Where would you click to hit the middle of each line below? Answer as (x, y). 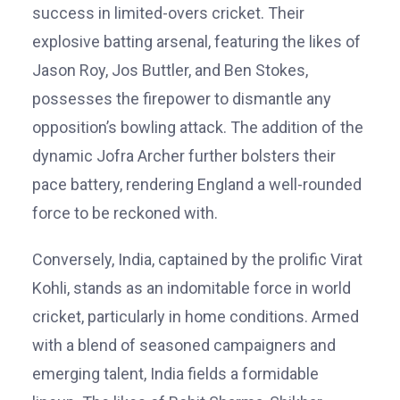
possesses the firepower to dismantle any (182, 98)
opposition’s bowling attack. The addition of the (198, 127)
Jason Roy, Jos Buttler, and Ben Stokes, (170, 70)
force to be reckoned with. (125, 212)
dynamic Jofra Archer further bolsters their (184, 155)
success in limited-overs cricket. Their (168, 12)
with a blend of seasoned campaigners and (184, 345)
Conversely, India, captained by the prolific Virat (197, 259)
